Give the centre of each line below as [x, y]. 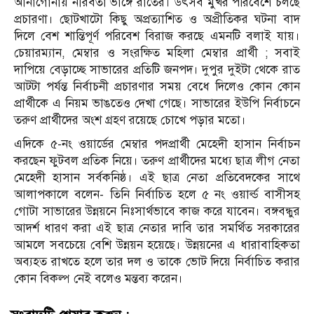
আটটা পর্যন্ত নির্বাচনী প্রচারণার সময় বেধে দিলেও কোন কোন [157, 86]
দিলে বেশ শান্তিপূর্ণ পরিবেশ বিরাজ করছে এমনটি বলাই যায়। [157, 36]
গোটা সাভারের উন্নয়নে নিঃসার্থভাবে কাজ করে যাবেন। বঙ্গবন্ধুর [157, 211]
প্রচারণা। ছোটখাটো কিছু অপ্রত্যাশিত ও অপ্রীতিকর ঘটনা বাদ [157, 19]
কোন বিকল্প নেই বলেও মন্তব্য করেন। [98, 278]
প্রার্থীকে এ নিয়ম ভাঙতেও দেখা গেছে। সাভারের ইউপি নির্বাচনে [157, 103]
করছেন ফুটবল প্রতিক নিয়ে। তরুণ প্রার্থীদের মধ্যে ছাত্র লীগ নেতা [157, 161]
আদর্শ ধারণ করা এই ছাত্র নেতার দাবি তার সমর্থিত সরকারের [157, 228]
